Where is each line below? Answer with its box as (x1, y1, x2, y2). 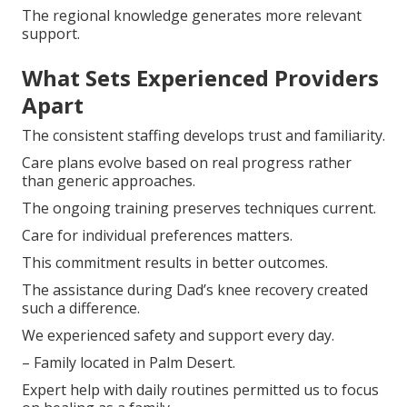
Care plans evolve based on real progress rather (22, 152, 352, 173)
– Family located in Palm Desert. (22, 352, 235, 372)
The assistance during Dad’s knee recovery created (22, 279, 368, 300)
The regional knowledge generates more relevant (22, 5, 362, 25)
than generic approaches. (22, 170, 195, 191)
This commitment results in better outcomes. (22, 252, 328, 273)
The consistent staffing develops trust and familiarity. (22, 124, 385, 145)
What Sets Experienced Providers (22, 62, 379, 93)
